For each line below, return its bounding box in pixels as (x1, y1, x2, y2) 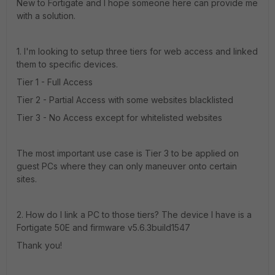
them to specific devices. (17, 59, 118, 69)
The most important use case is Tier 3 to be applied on (17, 148, 239, 158)
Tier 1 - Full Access (17, 77, 93, 87)
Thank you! (17, 240, 62, 250)
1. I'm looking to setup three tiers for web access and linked (17, 46, 258, 56)
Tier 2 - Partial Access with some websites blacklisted (17, 95, 233, 105)
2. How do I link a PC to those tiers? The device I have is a (17, 209, 252, 220)
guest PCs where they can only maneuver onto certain (17, 161, 237, 171)
